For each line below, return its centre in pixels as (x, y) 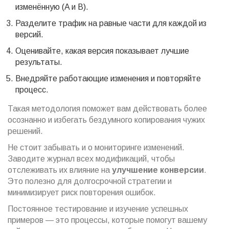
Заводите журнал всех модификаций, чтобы (91, 159)
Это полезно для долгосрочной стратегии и (90, 181)
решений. (25, 131)
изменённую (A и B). (52, 7)
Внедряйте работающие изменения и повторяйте (108, 79)
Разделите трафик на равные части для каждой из (111, 24)
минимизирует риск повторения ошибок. (82, 193)
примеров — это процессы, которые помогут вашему (107, 220)
